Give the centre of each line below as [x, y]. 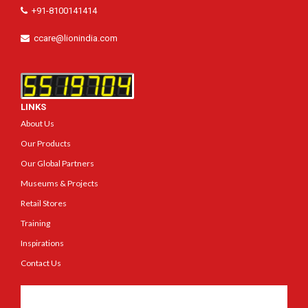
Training [35, 223]
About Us [37, 123]
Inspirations [42, 243]
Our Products [46, 143]
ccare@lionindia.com [76, 38]
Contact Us [41, 263]
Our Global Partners [57, 163]
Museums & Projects [59, 183]
